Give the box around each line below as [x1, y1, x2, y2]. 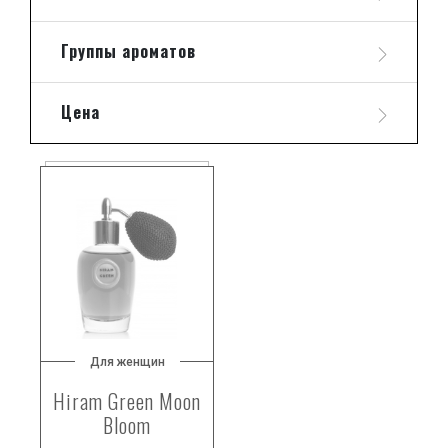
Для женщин [89, 355, 165, 369]
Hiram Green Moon [53, 386, 201, 416]
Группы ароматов [61, 39, 196, 63]
